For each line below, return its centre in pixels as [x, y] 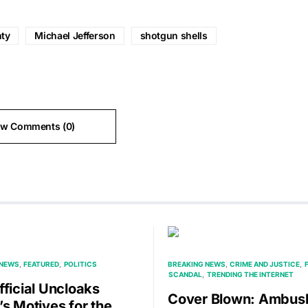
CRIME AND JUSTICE [265, 264]
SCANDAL [186, 275]
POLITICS [80, 264]
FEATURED [42, 264]
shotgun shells [174, 36]
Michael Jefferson [75, 36]
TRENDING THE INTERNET [250, 275]
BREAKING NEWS [197, 264]
